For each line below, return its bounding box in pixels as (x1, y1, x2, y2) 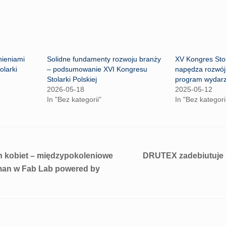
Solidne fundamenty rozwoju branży (46, 54, 161, 63)
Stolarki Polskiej (46, 75, 97, 83)
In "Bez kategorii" (46, 95, 101, 103)
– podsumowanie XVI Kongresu (46, 65, 147, 73)
